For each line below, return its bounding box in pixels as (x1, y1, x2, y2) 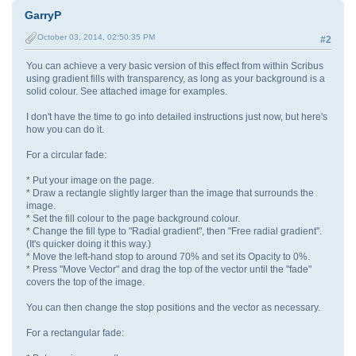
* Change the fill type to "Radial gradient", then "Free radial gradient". (26, 225, 322, 237)
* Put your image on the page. (26, 174, 154, 186)
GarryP (25, 9, 61, 22)
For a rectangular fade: (26, 327, 124, 339)
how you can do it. (26, 123, 104, 135)
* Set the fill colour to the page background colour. (26, 212, 240, 224)
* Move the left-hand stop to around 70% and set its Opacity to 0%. (26, 250, 310, 262)
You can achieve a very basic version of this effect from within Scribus (26, 60, 323, 72)
